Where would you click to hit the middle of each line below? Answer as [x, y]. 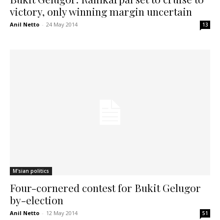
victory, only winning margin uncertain [101, 12]
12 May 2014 [62, 213]
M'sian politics [31, 171]
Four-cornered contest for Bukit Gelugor [105, 187]
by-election [37, 200]
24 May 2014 [62, 25]
